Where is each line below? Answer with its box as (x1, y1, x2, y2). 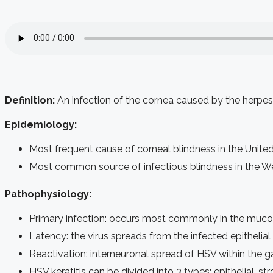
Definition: (5, 94, 57, 106)
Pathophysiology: (5, 188, 91, 200)
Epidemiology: (5, 118, 77, 130)
